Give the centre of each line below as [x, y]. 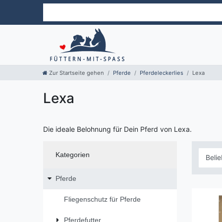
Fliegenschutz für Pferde [102, 199]
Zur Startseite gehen [77, 73]
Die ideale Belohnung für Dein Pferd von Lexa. [117, 129]
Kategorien [72, 155]
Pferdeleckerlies [162, 73]
